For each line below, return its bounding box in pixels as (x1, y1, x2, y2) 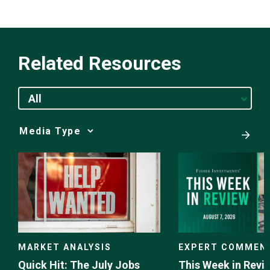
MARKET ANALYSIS (18, 242, 111, 253)
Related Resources (18, 51, 181, 75)
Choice (17, 145, 46, 157)
